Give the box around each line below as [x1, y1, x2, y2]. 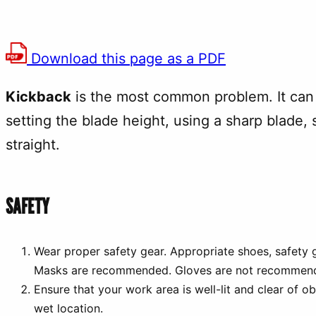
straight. [6, 136, 60, 153]
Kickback [6, 88, 71, 105]
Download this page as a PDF [27, 50, 226, 67]
